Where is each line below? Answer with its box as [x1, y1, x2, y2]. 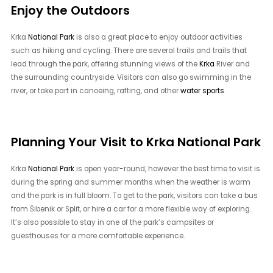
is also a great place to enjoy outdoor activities [74, 32, 243, 42]
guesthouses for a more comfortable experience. [11, 230, 185, 241]
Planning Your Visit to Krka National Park [11, 133, 261, 151]
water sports [180, 85, 225, 96]
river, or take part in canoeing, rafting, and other [11, 85, 181, 96]
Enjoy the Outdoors [11, 1, 130, 19]
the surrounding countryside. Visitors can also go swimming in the [11, 72, 252, 82]
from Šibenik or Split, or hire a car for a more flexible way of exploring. [11, 204, 252, 214]
